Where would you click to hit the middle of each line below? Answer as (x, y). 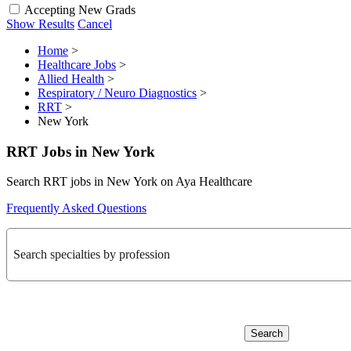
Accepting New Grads (80, 10)
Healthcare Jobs (77, 65)
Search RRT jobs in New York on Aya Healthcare (129, 182)
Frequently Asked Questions (76, 208)
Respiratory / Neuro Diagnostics (117, 93)
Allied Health (71, 79)
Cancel (95, 24)
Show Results (40, 24)
